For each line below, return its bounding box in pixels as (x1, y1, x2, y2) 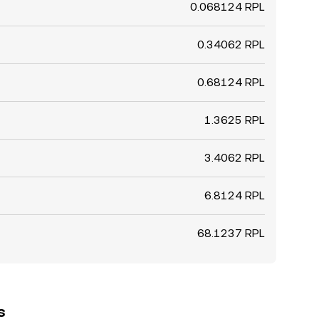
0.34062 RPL (197, 38, 265, 51)
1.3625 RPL (204, 113, 265, 127)
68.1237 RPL (197, 226, 265, 240)
